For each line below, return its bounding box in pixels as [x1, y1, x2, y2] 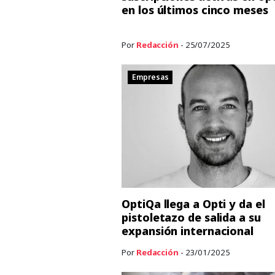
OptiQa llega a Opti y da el [122, 196, 265, 211]
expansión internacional [122, 223, 254, 238]
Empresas [132, 72, 169, 83]
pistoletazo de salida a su [122, 209, 261, 225]
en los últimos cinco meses [122, 2, 268, 17]
